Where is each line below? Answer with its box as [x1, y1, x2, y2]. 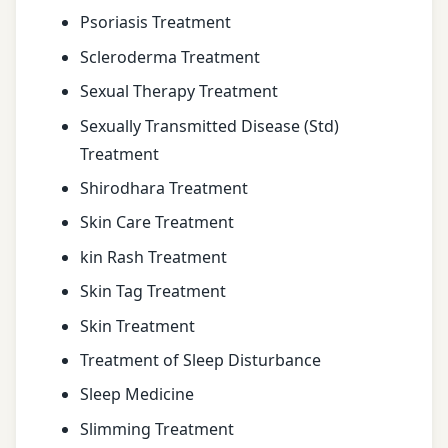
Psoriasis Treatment [80, 11, 231, 34]
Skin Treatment [80, 314, 195, 337]
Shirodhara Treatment [80, 177, 248, 200]
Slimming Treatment [80, 417, 234, 440]
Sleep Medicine [80, 383, 194, 406]
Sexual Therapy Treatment [80, 80, 278, 103]
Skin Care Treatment [80, 211, 234, 234]
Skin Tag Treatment [80, 280, 226, 303]
